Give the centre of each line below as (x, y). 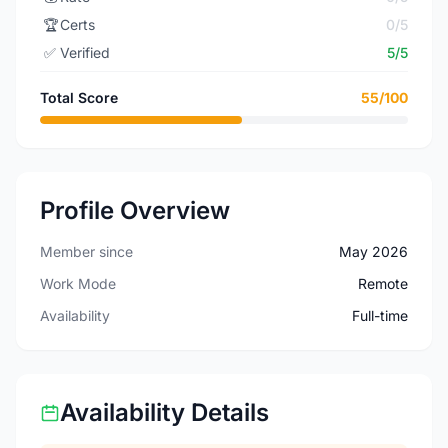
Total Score (79, 97)
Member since (86, 251)
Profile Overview (135, 210)
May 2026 (373, 251)
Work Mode (78, 283)
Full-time (380, 315)
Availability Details (164, 412)
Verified (85, 52)
